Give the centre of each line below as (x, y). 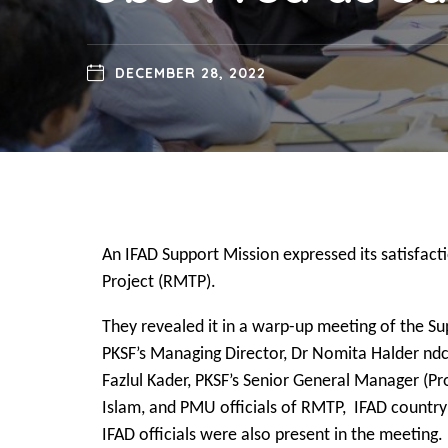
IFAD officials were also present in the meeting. (272, 435)
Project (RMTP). (159, 282)
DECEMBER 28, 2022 (190, 73)
